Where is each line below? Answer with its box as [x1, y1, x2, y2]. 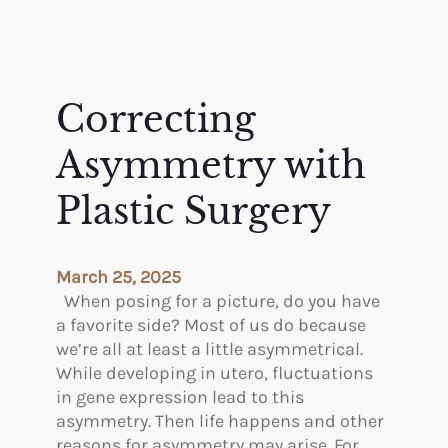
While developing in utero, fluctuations [56, 362, 373, 385]
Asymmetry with [56, 143, 366, 189]
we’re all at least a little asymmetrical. [56, 338, 363, 361]
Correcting [56, 97, 256, 143]
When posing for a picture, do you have [56, 290, 380, 313]
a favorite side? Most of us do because [56, 314, 366, 337]
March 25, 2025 [56, 266, 181, 289]
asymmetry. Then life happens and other [56, 410, 384, 433]
